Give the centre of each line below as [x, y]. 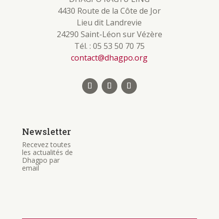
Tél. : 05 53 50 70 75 [109, 46]
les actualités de [47, 153]
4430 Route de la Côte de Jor [109, 11]
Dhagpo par [41, 160]
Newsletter [46, 132]
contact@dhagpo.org [109, 58]
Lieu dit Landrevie [109, 23]
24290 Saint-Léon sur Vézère [109, 34]
